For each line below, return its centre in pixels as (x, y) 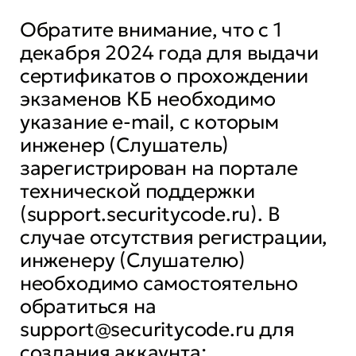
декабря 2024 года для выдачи (169, 52)
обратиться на (88, 306)
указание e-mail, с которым (149, 122)
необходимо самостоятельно (159, 283)
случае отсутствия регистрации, (174, 237)
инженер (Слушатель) (124, 145)
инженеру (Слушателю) (133, 260)
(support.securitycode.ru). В (150, 214)
